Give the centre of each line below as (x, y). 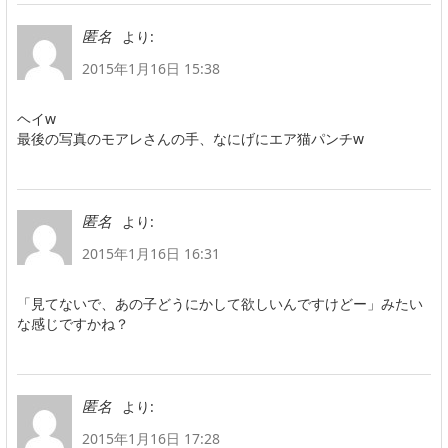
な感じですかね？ (73, 323)
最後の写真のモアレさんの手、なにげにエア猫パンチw (190, 138)
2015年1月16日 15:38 (151, 68)
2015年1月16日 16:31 (151, 253)
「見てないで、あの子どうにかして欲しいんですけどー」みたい (220, 303)
